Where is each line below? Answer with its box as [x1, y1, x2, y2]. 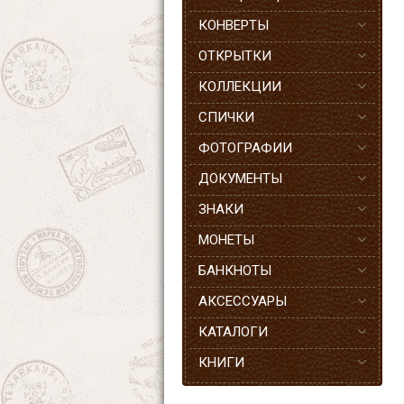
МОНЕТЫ [198, 232, 254, 248]
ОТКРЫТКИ [198, 48, 271, 64]
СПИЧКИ [198, 109, 254, 125]
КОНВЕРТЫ [198, 17, 269, 33]
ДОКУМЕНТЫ [198, 170, 282, 187]
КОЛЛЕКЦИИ [198, 78, 281, 95]
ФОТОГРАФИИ [198, 140, 292, 156]
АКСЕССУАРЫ [198, 293, 287, 309]
